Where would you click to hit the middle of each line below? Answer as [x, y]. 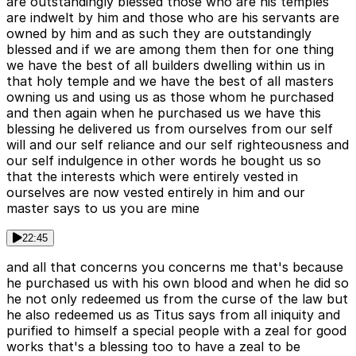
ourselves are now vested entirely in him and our [156, 193]
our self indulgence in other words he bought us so [164, 161]
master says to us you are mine [103, 209]
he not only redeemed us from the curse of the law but [177, 299]
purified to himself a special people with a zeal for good [176, 331]
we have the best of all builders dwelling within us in [166, 66]
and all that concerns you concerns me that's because [175, 267]
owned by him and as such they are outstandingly [159, 34]
